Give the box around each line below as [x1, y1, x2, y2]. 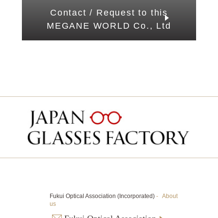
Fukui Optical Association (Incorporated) [49, 193, 156, 200]
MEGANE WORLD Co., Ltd [47, 21, 171, 31]
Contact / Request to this [50, 8, 168, 18]
